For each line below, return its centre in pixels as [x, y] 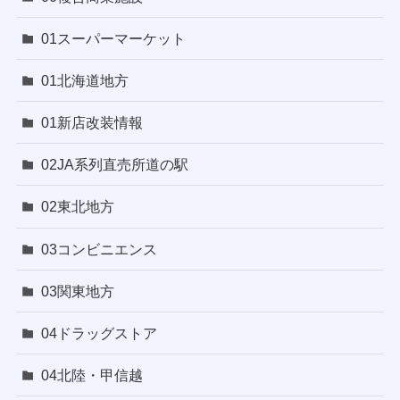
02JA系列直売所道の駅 [115, 165]
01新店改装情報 [92, 123]
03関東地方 [78, 291]
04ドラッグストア [100, 333]
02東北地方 [78, 207]
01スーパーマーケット [114, 38]
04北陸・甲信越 [92, 375]
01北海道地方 [85, 80]
